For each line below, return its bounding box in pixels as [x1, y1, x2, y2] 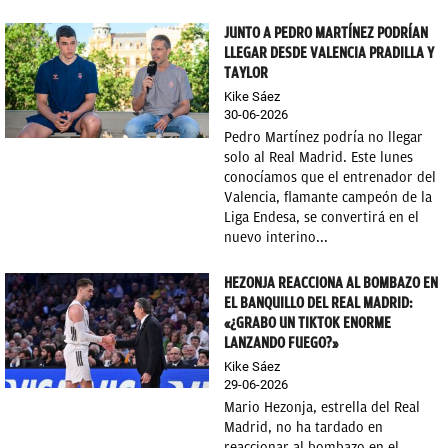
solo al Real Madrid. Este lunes [224, 149, 413, 166]
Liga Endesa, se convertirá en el [224, 209, 419, 226]
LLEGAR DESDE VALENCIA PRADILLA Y [224, 44, 434, 62]
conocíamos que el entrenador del [224, 169, 436, 186]
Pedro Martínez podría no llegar [224, 129, 423, 146]
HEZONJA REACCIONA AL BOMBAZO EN [224, 274, 438, 292]
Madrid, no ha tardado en [224, 419, 383, 436]
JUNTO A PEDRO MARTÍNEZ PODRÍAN [224, 24, 428, 42]
